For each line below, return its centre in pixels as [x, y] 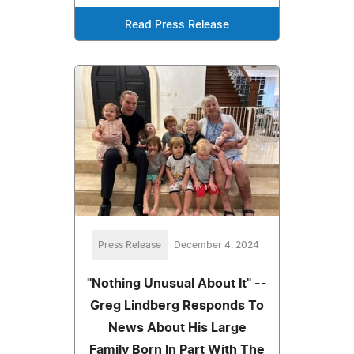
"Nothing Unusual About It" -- [177, 284]
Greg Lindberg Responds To [177, 306]
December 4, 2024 [217, 245]
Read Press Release [177, 26]
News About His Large [177, 328]
